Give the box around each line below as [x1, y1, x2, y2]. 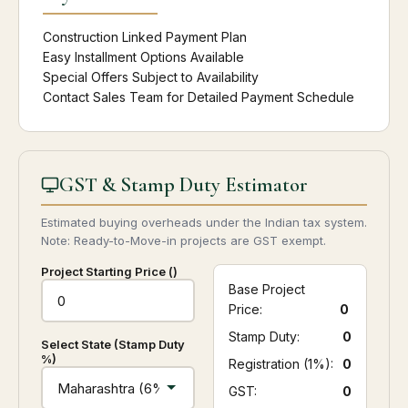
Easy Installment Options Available [43, 49, 244, 66]
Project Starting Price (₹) [41, 264, 178, 280]
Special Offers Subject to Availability [43, 69, 259, 86]
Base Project [229, 281, 305, 298]
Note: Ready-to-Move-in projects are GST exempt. [41, 233, 326, 249]
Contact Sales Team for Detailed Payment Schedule [43, 89, 354, 106]
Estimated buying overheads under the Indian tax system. [41, 215, 367, 230]
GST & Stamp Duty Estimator [59, 172, 308, 198]
